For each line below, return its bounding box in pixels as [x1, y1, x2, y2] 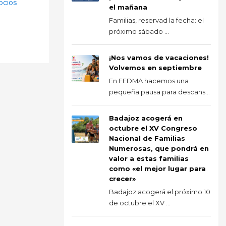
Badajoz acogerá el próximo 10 [109, 187, 210, 196]
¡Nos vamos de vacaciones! [109, 53, 209, 62]
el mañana [109, 3, 147, 11]
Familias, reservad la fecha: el [109, 16, 204, 24]
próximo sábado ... [109, 27, 169, 35]
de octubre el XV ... [109, 198, 171, 207]
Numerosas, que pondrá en [109, 144, 209, 152]
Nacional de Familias [109, 134, 185, 142]
